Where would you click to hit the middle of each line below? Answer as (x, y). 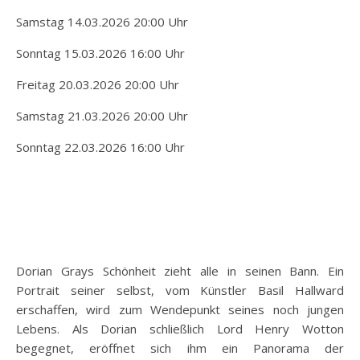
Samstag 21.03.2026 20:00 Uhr (102, 116)
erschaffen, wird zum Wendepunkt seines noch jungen (180, 309)
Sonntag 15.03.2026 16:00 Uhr (100, 53)
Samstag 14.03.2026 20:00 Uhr (102, 22)
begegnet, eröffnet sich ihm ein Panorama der (180, 348)
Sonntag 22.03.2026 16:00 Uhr (100, 147)
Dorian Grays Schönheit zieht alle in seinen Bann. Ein (180, 271)
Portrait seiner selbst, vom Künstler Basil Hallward (180, 290)
